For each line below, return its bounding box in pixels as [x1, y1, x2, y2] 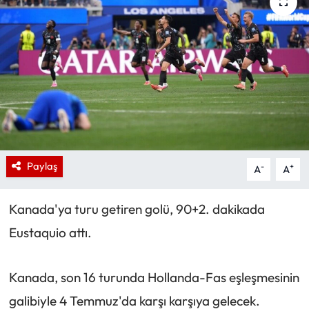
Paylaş [26, 159, 57, 173]
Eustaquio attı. [8, 224, 92, 241]
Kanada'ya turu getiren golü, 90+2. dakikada [8, 201, 265, 218]
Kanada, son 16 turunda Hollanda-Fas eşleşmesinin [8, 268, 299, 286]
